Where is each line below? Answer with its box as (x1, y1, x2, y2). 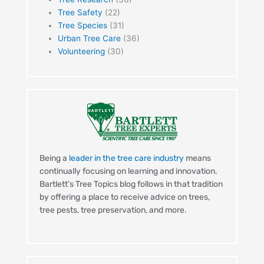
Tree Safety (57, 8, 103, 18)
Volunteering (57, 47, 105, 57)
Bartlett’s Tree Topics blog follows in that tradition (39, 179, 223, 189)
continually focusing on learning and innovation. (39, 166, 217, 176)
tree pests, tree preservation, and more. (39, 204, 187, 215)
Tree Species (57, 21, 107, 31)
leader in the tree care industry (68, 153, 184, 163)
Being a (39, 153, 69, 163)
